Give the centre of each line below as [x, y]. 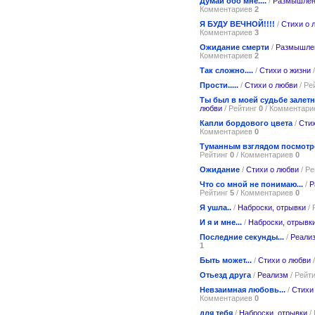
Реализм [273, 275]
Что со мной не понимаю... [251, 184]
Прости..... [219, 85]
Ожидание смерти [234, 47]
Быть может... [226, 260]
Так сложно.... [226, 70]
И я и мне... [221, 222]
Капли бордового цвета [246, 123]
